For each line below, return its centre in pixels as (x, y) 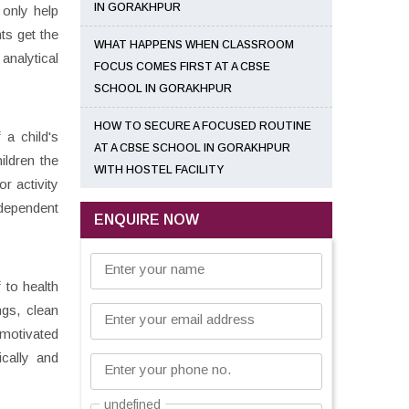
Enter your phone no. (168, 369)
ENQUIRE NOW (147, 220)
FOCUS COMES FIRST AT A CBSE (182, 67)
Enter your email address (179, 319)
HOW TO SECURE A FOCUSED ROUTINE (203, 126)
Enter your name (154, 269)
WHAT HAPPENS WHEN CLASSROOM (194, 45)
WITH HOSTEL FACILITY (159, 170)
